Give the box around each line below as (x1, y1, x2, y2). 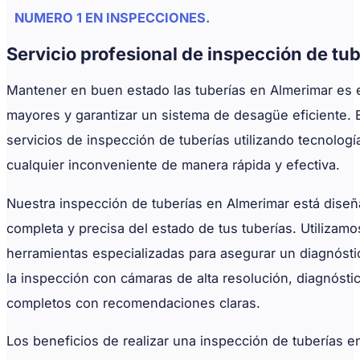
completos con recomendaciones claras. (6, 294, 260, 311)
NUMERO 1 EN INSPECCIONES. (14, 9, 210, 26)
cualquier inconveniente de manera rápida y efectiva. (6, 157, 340, 174)
